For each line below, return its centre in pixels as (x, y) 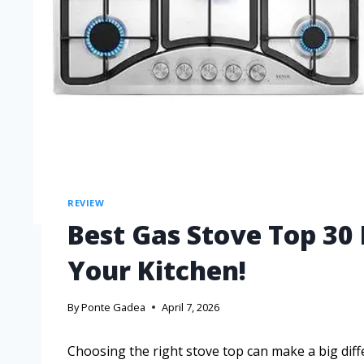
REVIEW (86, 202)
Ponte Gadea (114, 308)
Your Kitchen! (157, 270)
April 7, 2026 (191, 308)
